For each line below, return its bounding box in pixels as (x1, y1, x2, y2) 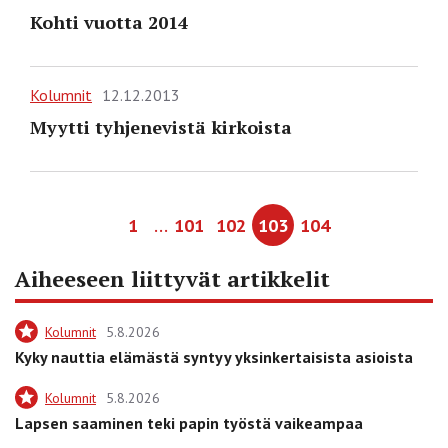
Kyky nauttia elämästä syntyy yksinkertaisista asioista (15, 346, 413, 367)
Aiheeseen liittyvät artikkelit (15, 263, 330, 293)
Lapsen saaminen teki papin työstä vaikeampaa (15, 412, 363, 433)
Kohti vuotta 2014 (30, 9, 188, 34)
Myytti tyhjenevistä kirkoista (30, 114, 292, 139)
